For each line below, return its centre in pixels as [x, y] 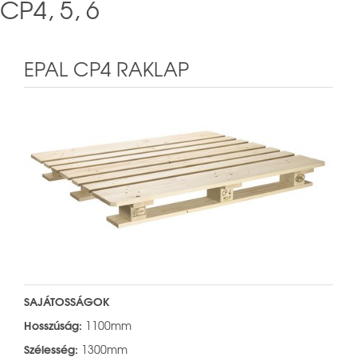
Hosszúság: [53, 325]
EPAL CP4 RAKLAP [106, 68]
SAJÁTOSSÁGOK [67, 301]
